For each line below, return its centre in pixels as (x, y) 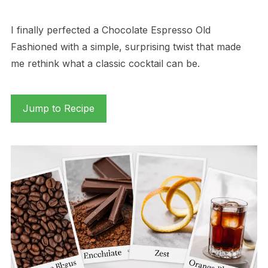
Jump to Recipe (58, 109)
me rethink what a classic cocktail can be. (105, 64)
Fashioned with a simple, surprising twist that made (126, 47)
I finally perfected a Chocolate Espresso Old (110, 30)
